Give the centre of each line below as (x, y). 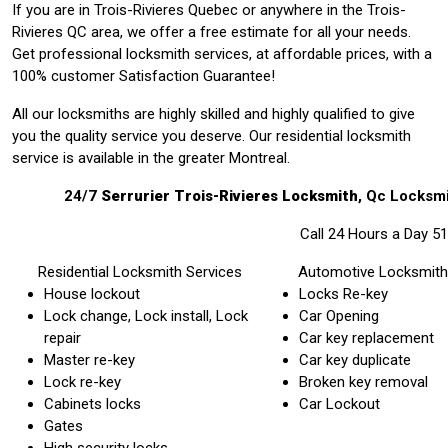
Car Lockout (339, 403)
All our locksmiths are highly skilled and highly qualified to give (213, 113)
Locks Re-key (343, 293)
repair (62, 337)
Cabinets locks (92, 403)
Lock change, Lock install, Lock (146, 315)
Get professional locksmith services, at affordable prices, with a (222, 53)
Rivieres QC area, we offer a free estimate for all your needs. (211, 31)
